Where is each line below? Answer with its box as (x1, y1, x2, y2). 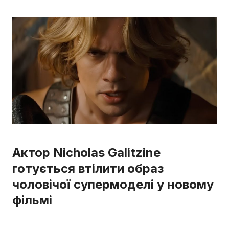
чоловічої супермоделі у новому (12, 177, 214, 192)
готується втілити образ (12, 161, 164, 176)
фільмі (12, 193, 52, 208)
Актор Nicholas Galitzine (12, 145, 161, 161)
